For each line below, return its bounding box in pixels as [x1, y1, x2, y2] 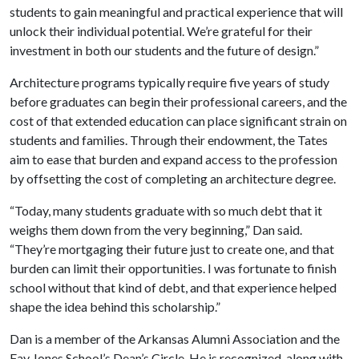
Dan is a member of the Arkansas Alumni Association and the [10, 331, 340, 346]
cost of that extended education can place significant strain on [10, 113, 347, 128]
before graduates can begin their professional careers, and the [10, 94, 347, 109]
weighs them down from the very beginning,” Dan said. [10, 222, 302, 237]
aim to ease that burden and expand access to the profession [10, 151, 337, 167]
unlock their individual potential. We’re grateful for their [10, 23, 313, 38]
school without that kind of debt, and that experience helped [10, 280, 337, 295]
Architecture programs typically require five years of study [10, 75, 329, 90]
